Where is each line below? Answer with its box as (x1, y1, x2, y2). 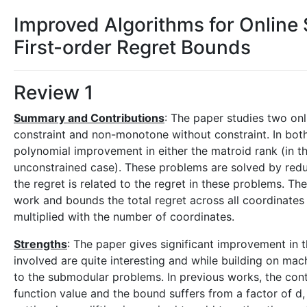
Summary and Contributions (14, 111, 164, 125)
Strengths (14, 237, 67, 251)
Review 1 (14, 81, 93, 104)
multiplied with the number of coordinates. (14, 210, 234, 223)
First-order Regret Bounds (14, 36, 251, 59)
